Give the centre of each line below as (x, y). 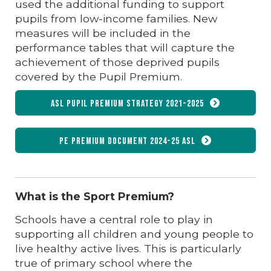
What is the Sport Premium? (95, 196)
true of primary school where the (104, 263)
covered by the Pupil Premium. (99, 76)
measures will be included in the (103, 33)
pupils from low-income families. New (116, 18)
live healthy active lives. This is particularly (128, 248)
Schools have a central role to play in (114, 219)
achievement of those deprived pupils (117, 62)
